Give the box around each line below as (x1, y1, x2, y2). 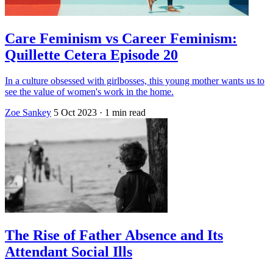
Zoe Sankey (5, 107, 51, 118)
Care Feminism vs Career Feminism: (5, 30, 237, 46)
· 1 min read (99, 107, 146, 118)
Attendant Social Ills (5, 243, 132, 260)
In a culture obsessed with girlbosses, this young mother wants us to (5, 75, 264, 86)
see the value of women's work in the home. (5, 86, 174, 97)
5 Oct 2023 (54, 107, 97, 118)
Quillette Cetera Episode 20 (5, 46, 178, 63)
